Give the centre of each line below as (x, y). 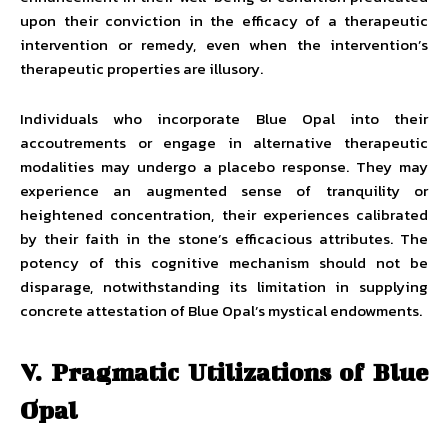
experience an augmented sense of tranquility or (224, 190)
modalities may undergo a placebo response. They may (224, 166)
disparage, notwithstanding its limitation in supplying (224, 286)
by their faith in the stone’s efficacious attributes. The (224, 238)
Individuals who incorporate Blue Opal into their (224, 118)
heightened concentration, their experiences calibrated (224, 214)
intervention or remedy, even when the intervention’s (224, 44)
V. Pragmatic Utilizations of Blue (224, 372)
